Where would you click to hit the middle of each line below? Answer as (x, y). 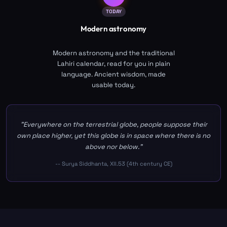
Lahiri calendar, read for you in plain (113, 63)
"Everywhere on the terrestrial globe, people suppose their (113, 124)
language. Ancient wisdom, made (113, 74)
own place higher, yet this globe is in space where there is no (113, 135)
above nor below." (113, 146)
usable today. (113, 85)
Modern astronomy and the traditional (113, 53)
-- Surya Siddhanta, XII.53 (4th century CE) (113, 164)
